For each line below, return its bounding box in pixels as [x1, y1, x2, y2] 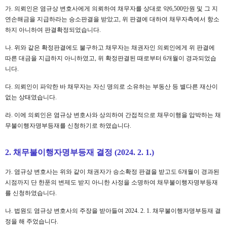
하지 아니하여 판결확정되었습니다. [5, 26, 101, 33]
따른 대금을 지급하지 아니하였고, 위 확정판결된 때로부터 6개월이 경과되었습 [5, 55, 216, 62]
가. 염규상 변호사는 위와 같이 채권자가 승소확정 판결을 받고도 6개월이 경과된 [5, 168, 219, 175]
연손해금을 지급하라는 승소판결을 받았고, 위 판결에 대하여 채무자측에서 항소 [5, 16, 219, 23]
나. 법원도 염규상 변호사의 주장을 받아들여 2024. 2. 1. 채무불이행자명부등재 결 [5, 207, 221, 214]
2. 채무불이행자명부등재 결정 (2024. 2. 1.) [5, 148, 154, 157]
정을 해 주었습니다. [5, 218, 58, 225]
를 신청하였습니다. [5, 190, 57, 197]
